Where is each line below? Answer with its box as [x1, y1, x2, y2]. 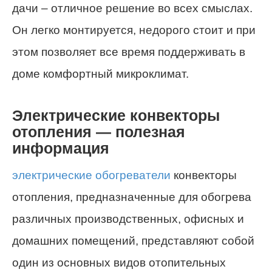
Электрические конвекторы [12, 107, 220, 124]
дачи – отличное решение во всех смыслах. [12, 2, 253, 15]
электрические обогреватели [12, 168, 171, 182]
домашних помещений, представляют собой [12, 234, 254, 247]
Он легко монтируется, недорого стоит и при [12, 24, 256, 37]
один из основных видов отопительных [12, 256, 226, 269]
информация [12, 140, 109, 157]
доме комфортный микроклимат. [12, 67, 189, 81]
